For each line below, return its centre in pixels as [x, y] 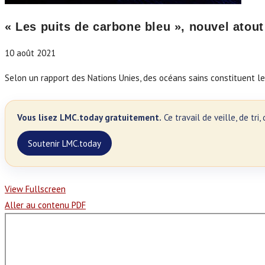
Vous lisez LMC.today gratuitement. [89, 118]
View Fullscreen [35, 189]
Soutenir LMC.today [64, 143]
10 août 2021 [30, 53]
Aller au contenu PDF [45, 205]
